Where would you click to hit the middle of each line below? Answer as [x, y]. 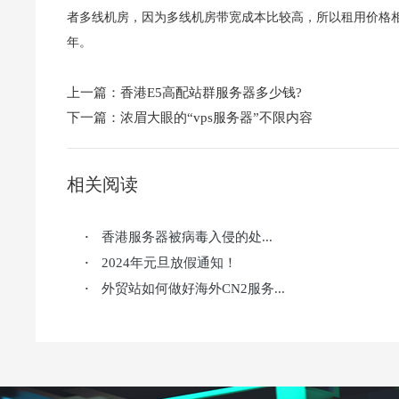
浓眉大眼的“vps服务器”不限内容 [216, 118]
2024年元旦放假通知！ [169, 263]
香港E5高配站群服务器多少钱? [211, 93]
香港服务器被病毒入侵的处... [187, 237]
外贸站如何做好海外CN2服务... [193, 289]
